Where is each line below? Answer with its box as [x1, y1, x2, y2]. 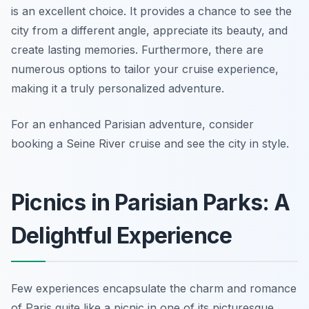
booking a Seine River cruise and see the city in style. [11, 137, 289, 151]
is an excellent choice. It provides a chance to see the [11, 4, 292, 19]
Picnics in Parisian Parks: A [11, 189, 290, 217]
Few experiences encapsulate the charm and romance [11, 281, 297, 296]
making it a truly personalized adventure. [11, 81, 224, 96]
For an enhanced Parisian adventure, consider [11, 117, 254, 132]
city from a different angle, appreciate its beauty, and [11, 23, 288, 38]
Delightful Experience [11, 222, 232, 250]
